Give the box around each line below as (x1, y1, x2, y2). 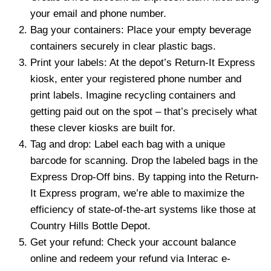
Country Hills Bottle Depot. (30, 220, 154, 232)
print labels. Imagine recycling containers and (30, 89, 235, 101)
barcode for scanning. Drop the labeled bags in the (30, 154, 258, 166)
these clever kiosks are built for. (30, 122, 178, 134)
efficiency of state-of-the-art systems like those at (30, 203, 256, 215)
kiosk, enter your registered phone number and (30, 73, 241, 85)
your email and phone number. (30, 7, 169, 19)
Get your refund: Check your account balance (30, 236, 236, 248)
